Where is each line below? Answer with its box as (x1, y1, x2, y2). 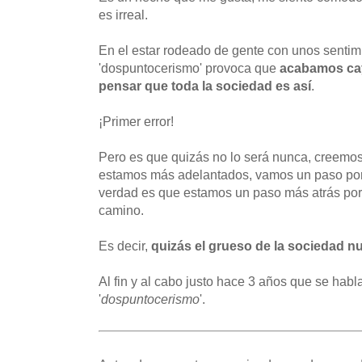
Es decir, (99, 238, 151, 253)
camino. (99, 202, 144, 217)
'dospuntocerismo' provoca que (99, 60, 280, 75)
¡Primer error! (99, 113, 174, 128)
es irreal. (99, 6, 148, 22)
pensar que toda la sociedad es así (99, 78, 311, 93)
